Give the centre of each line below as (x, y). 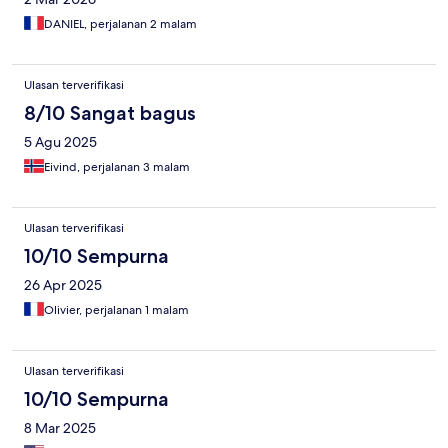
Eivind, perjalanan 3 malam (117, 167)
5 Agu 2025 (60, 142)
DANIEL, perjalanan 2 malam (120, 24)
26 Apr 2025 (63, 285)
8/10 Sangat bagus (110, 113)
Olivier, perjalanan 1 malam (116, 310)
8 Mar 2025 (60, 428)
